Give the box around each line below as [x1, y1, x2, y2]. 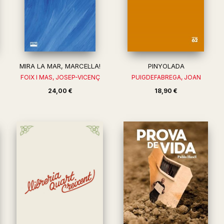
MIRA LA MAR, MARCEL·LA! [19, 62, 101, 70]
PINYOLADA [147, 62, 184, 70]
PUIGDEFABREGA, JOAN [131, 73, 201, 81]
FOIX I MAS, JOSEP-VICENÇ [20, 73, 100, 81]
